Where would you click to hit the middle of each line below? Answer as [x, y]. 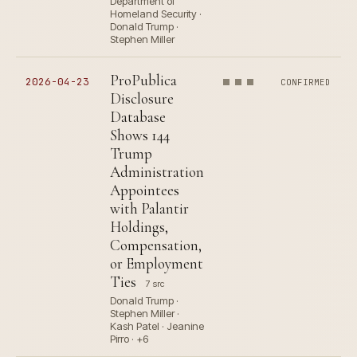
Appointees [145, 190]
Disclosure [142, 99]
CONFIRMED [306, 82]
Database [138, 117]
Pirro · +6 [129, 339]
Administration [157, 172]
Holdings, [139, 227]
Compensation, [156, 245]
